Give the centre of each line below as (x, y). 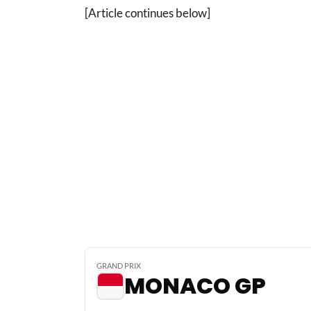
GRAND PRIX (119, 266)
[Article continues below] (148, 13)
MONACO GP (195, 286)
